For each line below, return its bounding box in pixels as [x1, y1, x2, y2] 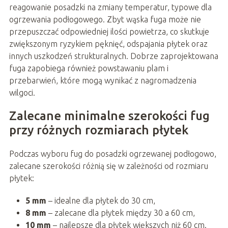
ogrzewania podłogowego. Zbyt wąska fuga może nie [9, 14, 201, 24]
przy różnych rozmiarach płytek [9, 123, 188, 137]
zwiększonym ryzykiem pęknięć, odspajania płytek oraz [9, 39, 208, 48]
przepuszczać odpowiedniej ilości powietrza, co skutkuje [9, 26, 209, 36]
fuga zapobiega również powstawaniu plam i [9, 63, 168, 73]
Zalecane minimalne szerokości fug [9, 108, 210, 123]
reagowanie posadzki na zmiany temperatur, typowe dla [9, 2, 212, 12]
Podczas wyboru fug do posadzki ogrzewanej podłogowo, [9, 149, 216, 158]
